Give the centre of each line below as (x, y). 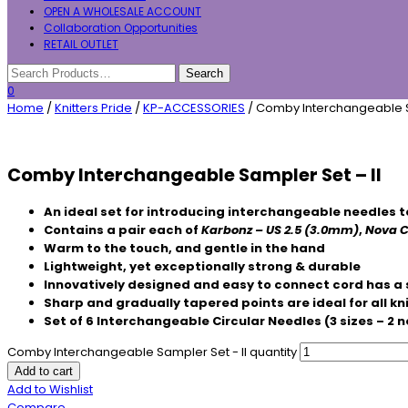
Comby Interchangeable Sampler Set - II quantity (152, 352)
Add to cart (44, 372)
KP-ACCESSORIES (194, 108)
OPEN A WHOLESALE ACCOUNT (122, 11)
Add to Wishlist (50, 390)
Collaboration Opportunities (121, 28)
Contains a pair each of (122, 230)
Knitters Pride (93, 108)
